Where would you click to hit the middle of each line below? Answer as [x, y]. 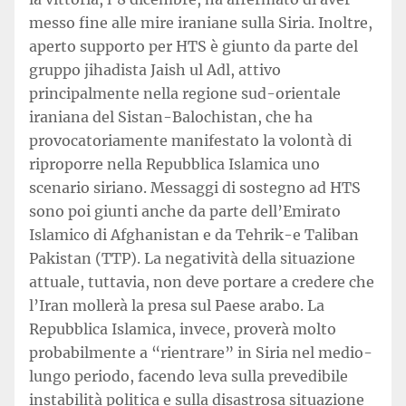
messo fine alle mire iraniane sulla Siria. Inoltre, [201, 23]
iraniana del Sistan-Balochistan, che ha [171, 117]
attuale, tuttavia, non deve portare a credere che [202, 282]
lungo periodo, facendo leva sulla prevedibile [188, 376]
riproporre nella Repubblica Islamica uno [174, 164]
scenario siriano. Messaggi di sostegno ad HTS [195, 188]
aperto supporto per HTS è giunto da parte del [193, 46]
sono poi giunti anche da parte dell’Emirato [185, 211]
